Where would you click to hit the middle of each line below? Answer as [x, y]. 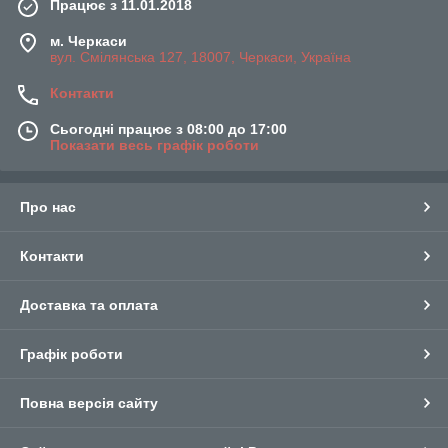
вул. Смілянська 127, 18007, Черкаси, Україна [200, 56]
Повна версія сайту [89, 402]
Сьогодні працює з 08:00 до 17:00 [168, 128]
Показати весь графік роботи [154, 144]
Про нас [48, 206]
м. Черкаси [88, 40]
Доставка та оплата [89, 304]
